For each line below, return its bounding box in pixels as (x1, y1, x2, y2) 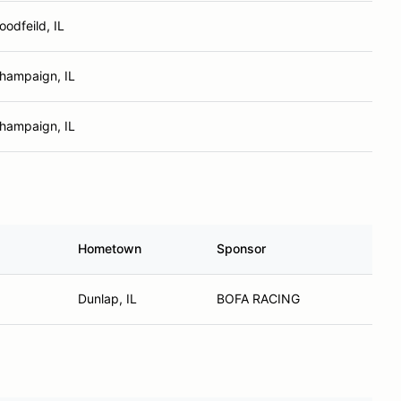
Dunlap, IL (78, 291, 137, 306)
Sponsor (217, 241, 266, 256)
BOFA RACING (217, 291, 300, 306)
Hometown (78, 241, 141, 256)
